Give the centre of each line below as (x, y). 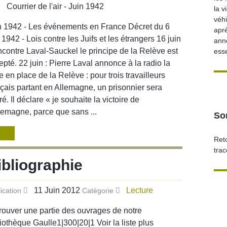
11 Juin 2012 (58, 190)
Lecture (140, 190)
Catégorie (99, 190)
